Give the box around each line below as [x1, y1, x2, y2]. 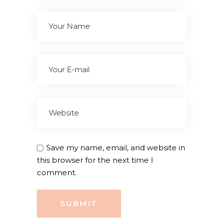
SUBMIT [60, 199, 98, 209]
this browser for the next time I [37, 155, 153, 165]
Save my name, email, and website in [46, 143, 185, 153]
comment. [37, 168, 77, 178]
